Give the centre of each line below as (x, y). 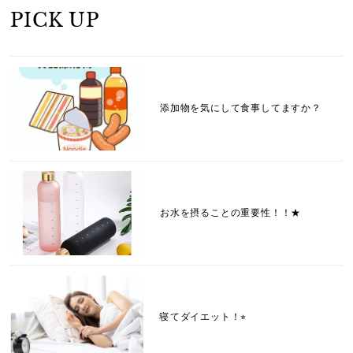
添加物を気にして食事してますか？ (240, 108)
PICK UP (55, 20)
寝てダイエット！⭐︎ (203, 317)
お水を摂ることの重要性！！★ (230, 212)
